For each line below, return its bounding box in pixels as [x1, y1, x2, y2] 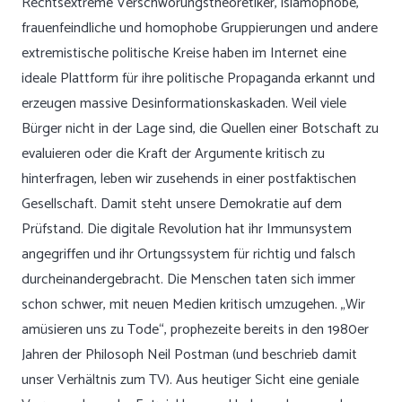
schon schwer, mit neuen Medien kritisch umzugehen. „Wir [22, 293, 365, 317]
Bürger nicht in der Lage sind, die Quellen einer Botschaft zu [22, 117, 379, 141]
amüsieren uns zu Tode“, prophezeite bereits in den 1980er [22, 318, 369, 342]
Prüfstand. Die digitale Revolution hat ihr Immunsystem [22, 217, 352, 241]
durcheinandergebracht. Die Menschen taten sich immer [22, 267, 355, 292]
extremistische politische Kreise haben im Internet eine [22, 41, 346, 66]
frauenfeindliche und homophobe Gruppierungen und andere [22, 16, 378, 40]
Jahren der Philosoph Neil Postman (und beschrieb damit [22, 343, 357, 367]
